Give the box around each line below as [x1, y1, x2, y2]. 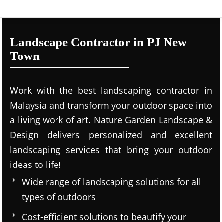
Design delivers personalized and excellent [10, 129, 212, 141]
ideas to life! [10, 159, 61, 170]
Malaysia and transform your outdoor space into [10, 99, 212, 111]
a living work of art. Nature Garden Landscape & [10, 114, 212, 126]
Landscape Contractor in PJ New [10, 35, 187, 49]
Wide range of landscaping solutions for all [22, 176, 201, 188]
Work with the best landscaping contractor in [10, 84, 212, 96]
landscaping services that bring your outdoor [10, 144, 212, 156]
